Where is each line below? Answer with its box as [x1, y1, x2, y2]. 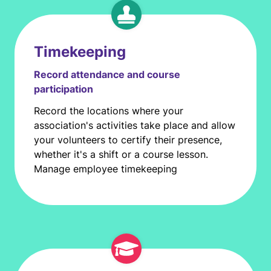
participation [34, 83, 93, 95]
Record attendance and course [34, 68, 180, 80]
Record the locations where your [34, 105, 183, 117]
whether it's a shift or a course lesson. [34, 148, 208, 160]
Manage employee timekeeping [34, 163, 177, 175]
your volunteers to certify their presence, [34, 134, 222, 146]
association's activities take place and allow [34, 119, 235, 131]
